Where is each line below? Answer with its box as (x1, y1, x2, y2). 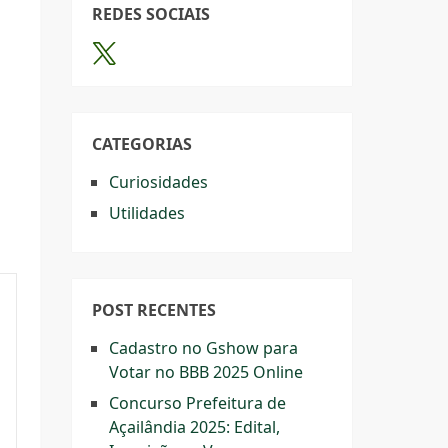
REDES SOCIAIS (92, 3, 210, 25)
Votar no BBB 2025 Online (109, 361, 303, 383)
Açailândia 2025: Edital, (109, 416, 280, 438)
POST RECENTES (92, 299, 216, 321)
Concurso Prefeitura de (109, 392, 286, 414)
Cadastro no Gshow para (109, 337, 298, 359)
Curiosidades (109, 171, 208, 193)
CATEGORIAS (92, 133, 192, 155)
